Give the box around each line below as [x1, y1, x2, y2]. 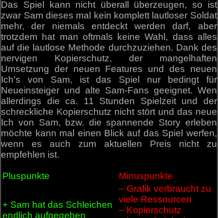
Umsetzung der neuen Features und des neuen [1, 63, 217, 74]
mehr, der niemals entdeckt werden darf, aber [1, 20, 217, 31]
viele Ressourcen [119, 194, 192, 204]
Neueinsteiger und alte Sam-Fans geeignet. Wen [1, 85, 217, 95]
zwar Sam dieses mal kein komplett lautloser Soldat [1, 10, 217, 20]
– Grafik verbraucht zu [119, 183, 212, 194]
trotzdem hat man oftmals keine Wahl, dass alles [1, 31, 217, 42]
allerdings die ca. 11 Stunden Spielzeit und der [1, 95, 217, 106]
